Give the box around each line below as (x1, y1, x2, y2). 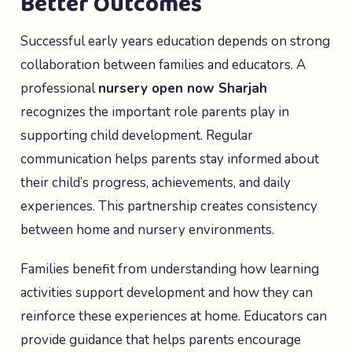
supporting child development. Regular (20, 126, 253, 145)
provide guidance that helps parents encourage (20, 331, 301, 349)
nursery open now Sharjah (98, 79, 267, 97)
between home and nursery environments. (20, 221, 274, 239)
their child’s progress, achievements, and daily (20, 174, 291, 192)
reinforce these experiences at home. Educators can (20, 307, 327, 325)
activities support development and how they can (20, 284, 313, 302)
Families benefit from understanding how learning (20, 260, 319, 278)
